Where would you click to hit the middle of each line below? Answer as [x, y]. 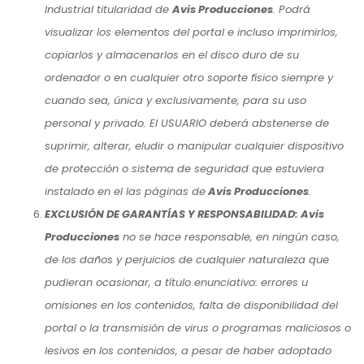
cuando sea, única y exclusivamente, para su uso [175, 100]
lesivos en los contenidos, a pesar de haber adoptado [188, 350]
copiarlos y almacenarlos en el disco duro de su [172, 54]
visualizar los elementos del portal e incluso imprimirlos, [191, 32]
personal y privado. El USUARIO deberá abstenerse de [187, 123]
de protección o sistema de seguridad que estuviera [184, 168]
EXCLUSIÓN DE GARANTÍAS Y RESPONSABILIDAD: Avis [184, 214]
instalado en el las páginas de [125, 191]
